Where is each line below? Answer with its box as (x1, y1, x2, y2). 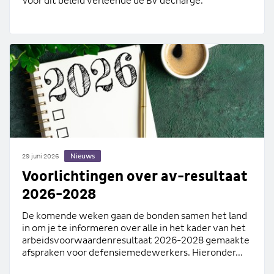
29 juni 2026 (22, 153, 59, 160)
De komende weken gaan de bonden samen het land (22, 210, 247, 221)
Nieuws (70, 152, 95, 160)
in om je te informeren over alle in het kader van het (22, 223, 246, 233)
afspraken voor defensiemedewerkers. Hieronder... (22, 247, 243, 257)
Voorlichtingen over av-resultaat (22, 169, 248, 184)
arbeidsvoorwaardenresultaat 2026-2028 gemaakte (22, 235, 250, 245)
